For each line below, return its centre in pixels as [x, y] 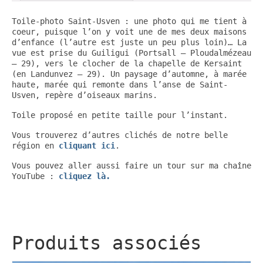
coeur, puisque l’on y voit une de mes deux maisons [129, 32]
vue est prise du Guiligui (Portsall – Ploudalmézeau [131, 53]
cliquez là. [85, 176]
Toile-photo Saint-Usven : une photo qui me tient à [129, 21]
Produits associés [107, 243]
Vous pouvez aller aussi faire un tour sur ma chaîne [131, 166]
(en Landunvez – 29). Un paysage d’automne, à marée [129, 74]
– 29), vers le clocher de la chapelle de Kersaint [127, 63]
